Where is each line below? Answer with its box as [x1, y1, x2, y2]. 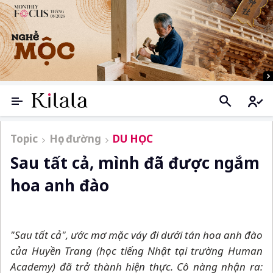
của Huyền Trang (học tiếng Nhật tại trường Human [10, 244, 263, 258]
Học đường [49, 132, 101, 146]
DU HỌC [113, 132, 153, 146]
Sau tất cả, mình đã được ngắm [10, 152, 260, 174]
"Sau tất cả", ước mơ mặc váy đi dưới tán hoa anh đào [10, 228, 263, 243]
